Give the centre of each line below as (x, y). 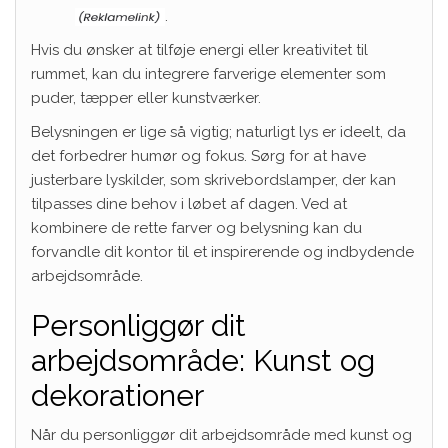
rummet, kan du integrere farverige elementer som (208, 73)
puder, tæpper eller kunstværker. (146, 97)
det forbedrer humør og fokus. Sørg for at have (198, 155)
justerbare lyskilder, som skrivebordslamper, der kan (213, 179)
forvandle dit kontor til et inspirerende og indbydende (222, 251)
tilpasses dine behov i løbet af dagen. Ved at (189, 203)
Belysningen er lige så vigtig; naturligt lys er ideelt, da (218, 131)
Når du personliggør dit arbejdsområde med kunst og (221, 434)
